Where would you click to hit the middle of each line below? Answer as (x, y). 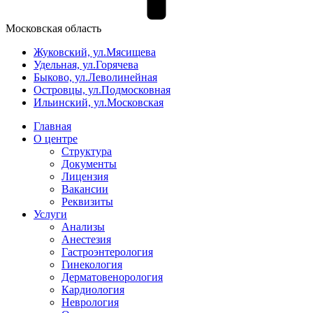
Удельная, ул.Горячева (86, 65)
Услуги (50, 214)
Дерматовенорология (112, 277)
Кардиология (93, 290)
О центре (56, 139)
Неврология (90, 302)
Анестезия (86, 239)
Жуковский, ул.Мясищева (95, 52)
